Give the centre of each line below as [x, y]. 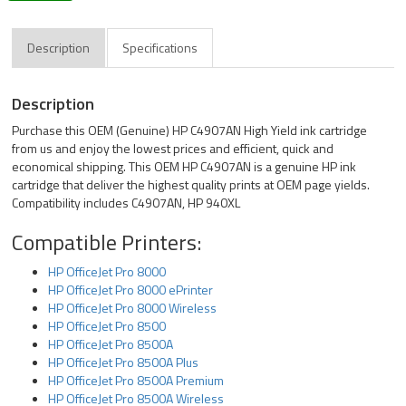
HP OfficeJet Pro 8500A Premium [136, 380]
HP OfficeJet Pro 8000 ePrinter [131, 290]
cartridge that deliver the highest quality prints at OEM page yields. [191, 184]
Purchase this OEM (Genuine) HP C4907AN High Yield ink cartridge [190, 130]
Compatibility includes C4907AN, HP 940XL [126, 203]
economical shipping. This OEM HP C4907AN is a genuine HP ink [184, 166]
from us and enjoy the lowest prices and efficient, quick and [173, 148]
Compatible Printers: [107, 242]
